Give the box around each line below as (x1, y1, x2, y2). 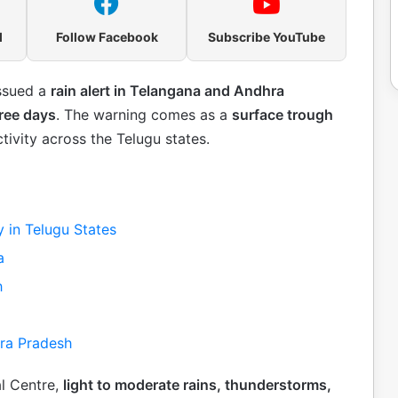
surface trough (232, 105, 333, 123)
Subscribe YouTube (208, 28, 325, 44)
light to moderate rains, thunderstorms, (63, 376, 331, 394)
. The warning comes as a (56, 105, 232, 123)
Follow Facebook (55, 28, 158, 44)
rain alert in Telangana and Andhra (51, 81, 284, 99)
